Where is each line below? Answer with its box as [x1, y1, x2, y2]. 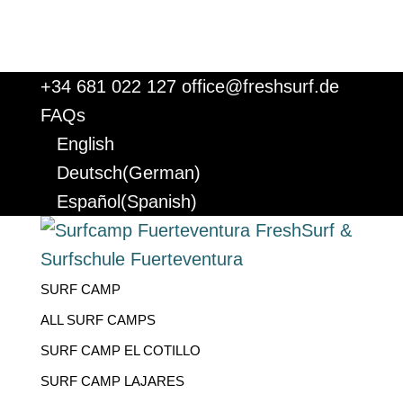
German [128, 163, 194, 183]
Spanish [126, 192, 191, 211]
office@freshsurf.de [181, 76, 339, 96]
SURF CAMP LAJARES [40, 373, 184, 389]
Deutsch [56, 163, 122, 183]
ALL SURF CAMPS [40, 312, 156, 327]
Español [56, 192, 121, 211]
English [56, 134, 114, 154]
